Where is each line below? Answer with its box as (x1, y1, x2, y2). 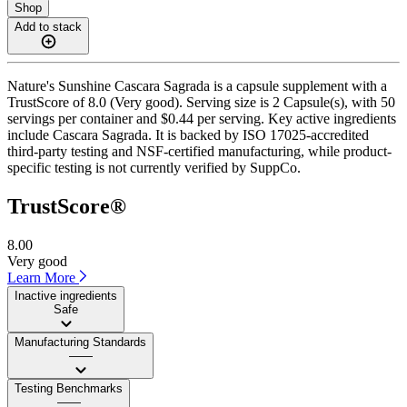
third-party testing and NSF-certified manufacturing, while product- (7, 143, 392, 159)
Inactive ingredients (15, 288, 117, 303)
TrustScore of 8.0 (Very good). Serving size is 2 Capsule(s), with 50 (7, 94, 395, 110)
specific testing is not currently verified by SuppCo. (7, 159, 301, 175)
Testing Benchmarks (15, 381, 123, 395)
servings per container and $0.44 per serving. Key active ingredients (7, 110, 396, 126)
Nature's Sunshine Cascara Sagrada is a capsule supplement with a (7, 77, 387, 94)
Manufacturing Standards (15, 334, 146, 349)
